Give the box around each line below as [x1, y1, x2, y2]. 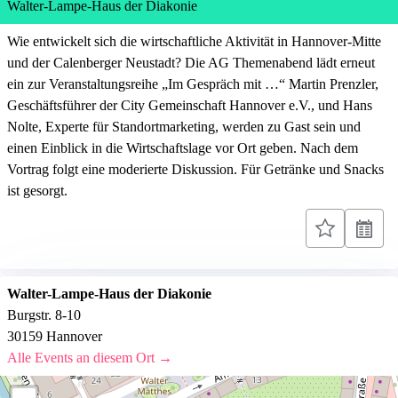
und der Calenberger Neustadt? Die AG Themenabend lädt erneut [7, 55, 375, 71]
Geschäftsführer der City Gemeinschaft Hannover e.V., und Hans [7, 98, 372, 114]
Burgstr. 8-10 [7, 307, 81, 323]
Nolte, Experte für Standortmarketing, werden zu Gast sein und [7, 119, 361, 135]
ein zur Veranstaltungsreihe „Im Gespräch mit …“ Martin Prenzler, [7, 76, 378, 92]
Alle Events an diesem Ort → [7, 350, 172, 366]
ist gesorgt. [7, 183, 68, 199]
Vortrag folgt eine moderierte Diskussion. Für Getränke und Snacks [7, 162, 384, 178]
